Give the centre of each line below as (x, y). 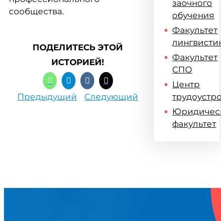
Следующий (111, 97)
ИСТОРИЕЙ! (78, 62)
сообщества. (37, 11)
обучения (193, 15)
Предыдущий (47, 97)
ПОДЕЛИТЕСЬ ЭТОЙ (78, 47)
